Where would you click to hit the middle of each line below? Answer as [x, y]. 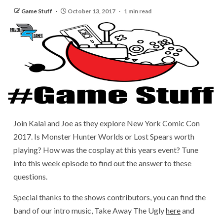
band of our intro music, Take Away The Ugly [90, 211]
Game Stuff [37, 11]
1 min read [138, 11]
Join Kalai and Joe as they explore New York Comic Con [107, 123]
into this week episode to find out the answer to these [102, 163]
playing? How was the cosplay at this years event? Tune [106, 150]
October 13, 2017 [92, 11]
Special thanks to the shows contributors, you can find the [110, 197]
